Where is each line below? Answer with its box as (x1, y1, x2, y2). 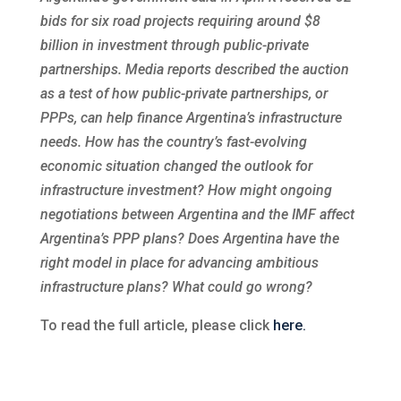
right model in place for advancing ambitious (39, 254, 319, 271)
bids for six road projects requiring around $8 (39, 13, 320, 30)
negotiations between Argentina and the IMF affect (39, 206, 354, 223)
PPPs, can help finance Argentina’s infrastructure (39, 109, 342, 126)
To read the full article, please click (39, 317, 269, 334)
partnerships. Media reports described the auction (39, 61, 349, 78)
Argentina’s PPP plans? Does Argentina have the (39, 230, 339, 247)
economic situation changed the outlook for (39, 158, 312, 175)
